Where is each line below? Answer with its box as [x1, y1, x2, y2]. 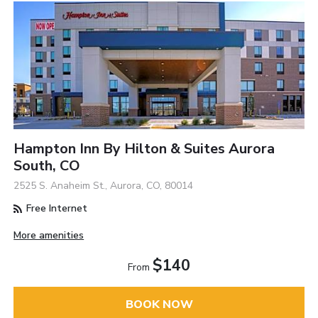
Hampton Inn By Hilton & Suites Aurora [13, 139, 275, 159]
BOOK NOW [125, 296, 193, 312]
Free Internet [23, 202, 88, 216]
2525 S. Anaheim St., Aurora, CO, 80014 [13, 179, 194, 193]
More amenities [13, 229, 84, 243]
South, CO [13, 156, 81, 176]
